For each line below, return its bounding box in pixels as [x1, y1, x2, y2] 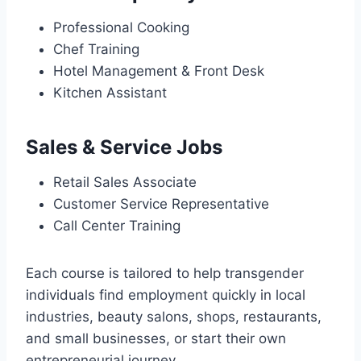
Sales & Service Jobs [26, 135, 222, 159]
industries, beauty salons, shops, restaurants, [26, 308, 322, 325]
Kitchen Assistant [53, 84, 167, 101]
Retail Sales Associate [53, 173, 197, 190]
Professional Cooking [53, 19, 189, 35]
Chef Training [53, 40, 139, 57]
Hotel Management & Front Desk [53, 62, 264, 79]
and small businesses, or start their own [26, 330, 286, 346]
